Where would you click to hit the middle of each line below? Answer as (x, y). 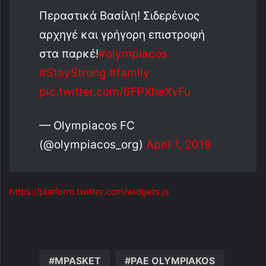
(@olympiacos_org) (93, 144)
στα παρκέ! (69, 53)
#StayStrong (73, 72)
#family (129, 72)
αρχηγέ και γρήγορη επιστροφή (122, 34)
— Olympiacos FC (87, 125)
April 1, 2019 (179, 144)
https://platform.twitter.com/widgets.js (89, 191)
